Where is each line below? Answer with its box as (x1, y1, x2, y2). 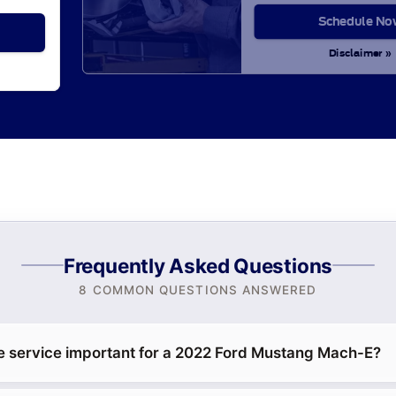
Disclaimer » (329, 47, 392, 59)
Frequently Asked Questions (63, 253, 333, 278)
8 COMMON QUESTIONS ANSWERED (79, 283, 317, 298)
